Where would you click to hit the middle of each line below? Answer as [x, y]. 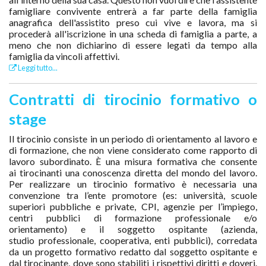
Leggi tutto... [37, 67]
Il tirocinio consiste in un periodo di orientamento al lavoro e [133, 138]
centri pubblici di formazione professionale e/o [133, 217]
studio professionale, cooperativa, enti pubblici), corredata [133, 240]
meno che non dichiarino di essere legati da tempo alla [133, 45]
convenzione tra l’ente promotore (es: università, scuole [133, 195]
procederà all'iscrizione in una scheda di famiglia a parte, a [133, 33]
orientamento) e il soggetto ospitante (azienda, [133, 229]
